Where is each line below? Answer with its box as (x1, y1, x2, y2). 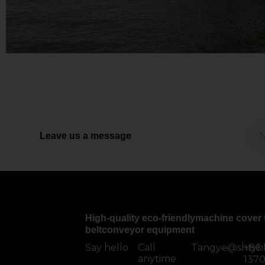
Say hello (85, 242, 129, 254)
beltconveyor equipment (85, 225, 195, 235)
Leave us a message (40, 130, 132, 141)
